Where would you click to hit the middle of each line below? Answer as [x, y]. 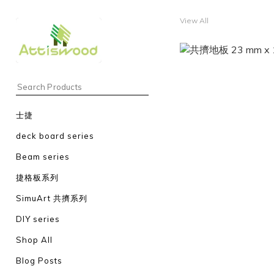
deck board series [55, 136]
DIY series [38, 219]
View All [194, 20]
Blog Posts [39, 261]
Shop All [34, 240]
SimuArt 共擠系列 [52, 198]
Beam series [43, 157]
